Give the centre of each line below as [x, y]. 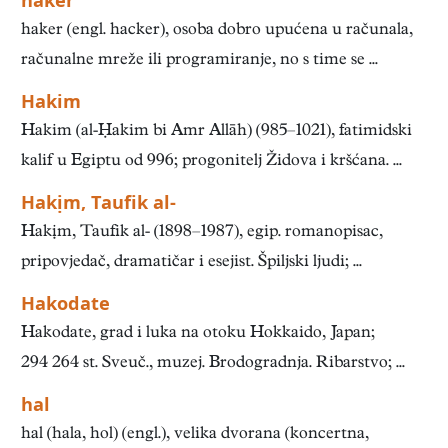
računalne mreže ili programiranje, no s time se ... [199, 61]
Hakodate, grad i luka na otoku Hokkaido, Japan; [198, 334]
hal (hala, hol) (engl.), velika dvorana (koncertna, [195, 435]
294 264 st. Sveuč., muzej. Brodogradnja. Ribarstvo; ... [213, 364]
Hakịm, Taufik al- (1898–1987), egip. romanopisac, [202, 233]
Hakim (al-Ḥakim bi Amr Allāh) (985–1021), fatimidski [216, 132]
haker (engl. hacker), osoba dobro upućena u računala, [217, 31]
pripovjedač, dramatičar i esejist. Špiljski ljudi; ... [191, 263]
